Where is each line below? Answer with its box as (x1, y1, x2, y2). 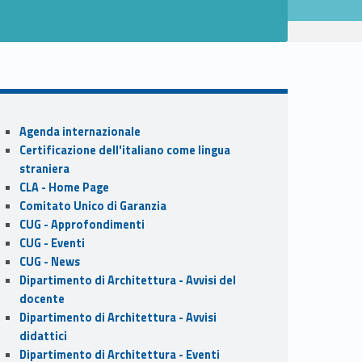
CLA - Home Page (19, 178, 109, 196)
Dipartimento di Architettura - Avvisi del (19, 271, 236, 289)
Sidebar (2, 105, 73, 140)
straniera (19, 159, 69, 178)
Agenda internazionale (19, 122, 141, 141)
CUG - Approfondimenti (19, 215, 145, 234)
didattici (19, 326, 67, 345)
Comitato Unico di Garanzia (19, 196, 166, 215)
